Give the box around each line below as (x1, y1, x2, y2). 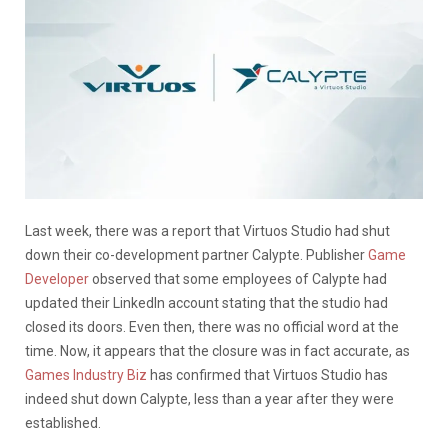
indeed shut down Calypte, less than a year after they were (25, 390, 394, 407)
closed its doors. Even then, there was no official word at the (25, 318, 399, 335)
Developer (25, 270, 89, 287)
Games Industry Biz (25, 366, 147, 383)
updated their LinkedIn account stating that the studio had (25, 294, 388, 311)
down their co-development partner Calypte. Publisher (25, 246, 368, 263)
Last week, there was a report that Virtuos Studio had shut (25, 222, 390, 239)
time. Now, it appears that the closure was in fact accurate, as (25, 342, 410, 359)
